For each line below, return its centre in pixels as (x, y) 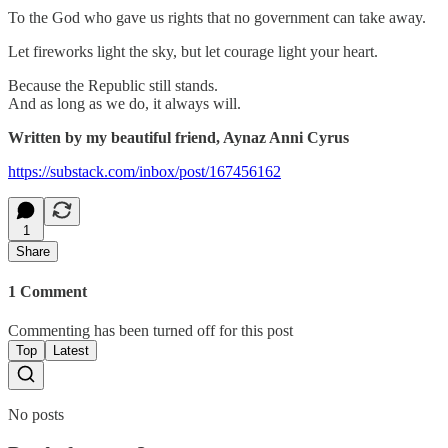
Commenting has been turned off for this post (150, 331)
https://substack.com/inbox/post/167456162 (144, 171)
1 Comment (47, 291)
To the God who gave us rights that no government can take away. (217, 17)
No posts (36, 415)
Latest (71, 351)
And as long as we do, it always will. (124, 103)
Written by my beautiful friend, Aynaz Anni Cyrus (178, 137)
